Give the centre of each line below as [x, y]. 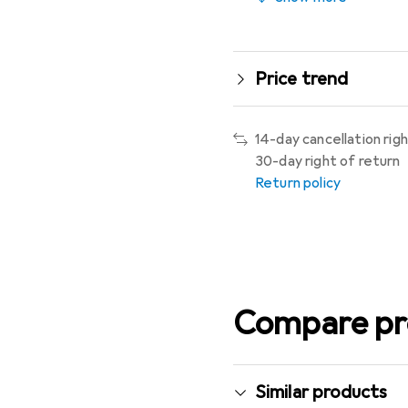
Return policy [298, 183]
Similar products [321, 392]
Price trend [302, 79]
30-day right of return [328, 161]
